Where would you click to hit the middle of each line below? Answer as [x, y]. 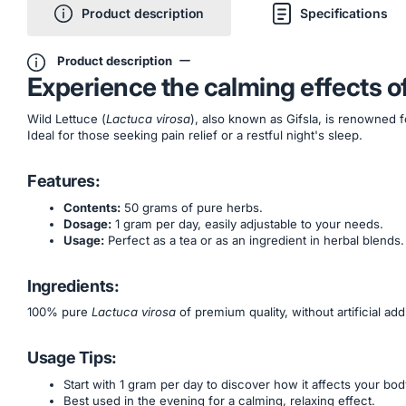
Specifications [344, 13]
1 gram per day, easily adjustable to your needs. [247, 223]
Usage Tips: [72, 358]
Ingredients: [73, 285]
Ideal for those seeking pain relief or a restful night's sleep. [195, 135]
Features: [64, 181]
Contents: [92, 207]
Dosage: [87, 223]
